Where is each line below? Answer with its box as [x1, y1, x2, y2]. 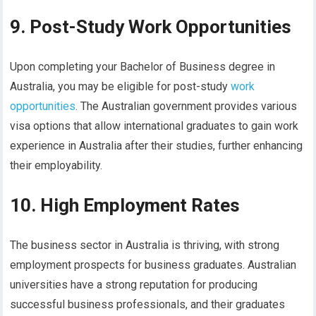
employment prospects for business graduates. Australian [10, 258, 297, 272]
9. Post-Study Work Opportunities [10, 16, 292, 38]
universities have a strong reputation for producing [10, 278, 258, 292]
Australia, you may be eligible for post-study [10, 80, 231, 94]
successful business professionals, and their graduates [10, 298, 286, 312]
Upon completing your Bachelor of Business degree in [10, 60, 276, 74]
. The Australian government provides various [75, 99, 298, 114]
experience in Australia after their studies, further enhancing [10, 139, 303, 153]
